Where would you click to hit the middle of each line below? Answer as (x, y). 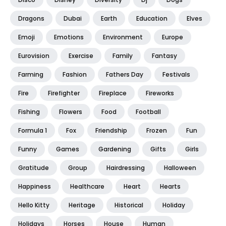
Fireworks (160, 93)
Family (123, 55)
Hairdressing (126, 167)
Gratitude (34, 167)
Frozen (157, 130)
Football (148, 111)
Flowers (71, 111)
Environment (123, 37)
